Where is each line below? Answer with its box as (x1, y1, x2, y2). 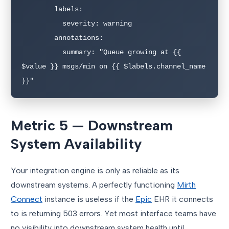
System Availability (11, 135, 142, 153)
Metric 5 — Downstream (11, 117, 173, 134)
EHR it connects (152, 194, 213, 204)
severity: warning (21, 19, 62, 28)
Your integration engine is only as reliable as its (11, 166, 179, 176)
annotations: (21, 34, 54, 42)
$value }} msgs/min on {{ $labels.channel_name (21, 62, 205, 71)
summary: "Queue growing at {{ (21, 48, 62, 57)
